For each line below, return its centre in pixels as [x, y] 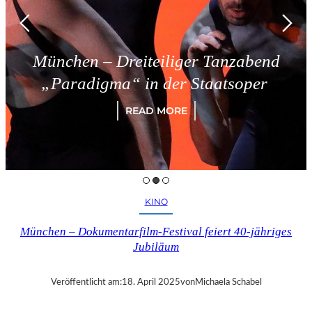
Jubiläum [156, 247]
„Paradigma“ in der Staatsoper [145, 83]
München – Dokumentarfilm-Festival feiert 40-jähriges [156, 232]
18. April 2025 [151, 282]
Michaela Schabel [228, 282]
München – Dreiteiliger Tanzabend [145, 60]
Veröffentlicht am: [86, 282]
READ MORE [145, 110]
